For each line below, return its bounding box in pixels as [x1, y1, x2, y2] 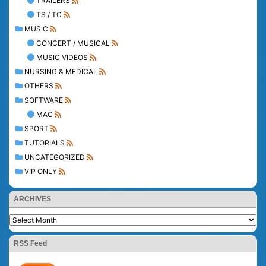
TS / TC [36, 9, 62, 19]
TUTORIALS [24, 138, 65, 147]
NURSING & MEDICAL [24, 66, 97, 76]
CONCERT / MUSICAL [36, 38, 110, 47]
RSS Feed [14, 239, 47, 248]
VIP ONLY [24, 166, 57, 176]
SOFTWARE [24, 95, 63, 104]
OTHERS [24, 81, 53, 90]
